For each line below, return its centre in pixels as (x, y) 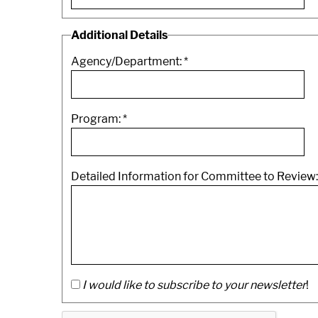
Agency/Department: (127, 62)
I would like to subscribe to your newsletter (194, 285)
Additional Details (119, 35)
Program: (97, 119)
